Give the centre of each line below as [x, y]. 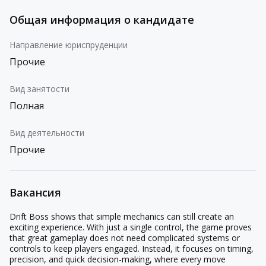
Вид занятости [39, 89]
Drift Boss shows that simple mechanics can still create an [122, 216]
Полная [27, 106]
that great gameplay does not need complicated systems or [125, 238]
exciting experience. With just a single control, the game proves [131, 227]
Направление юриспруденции [69, 45]
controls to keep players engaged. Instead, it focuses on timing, [132, 248]
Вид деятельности [47, 133]
